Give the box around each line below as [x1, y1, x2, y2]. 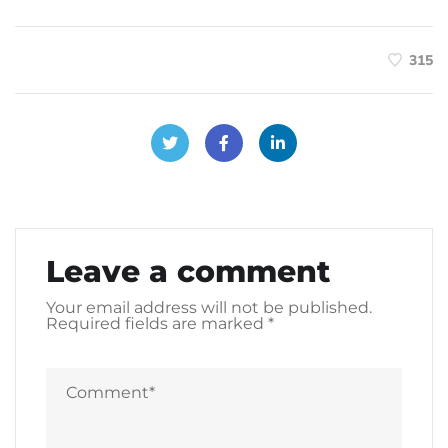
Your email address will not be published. [46, 297, 372, 317]
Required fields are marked [46, 313, 268, 333]
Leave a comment [46, 252, 330, 290]
